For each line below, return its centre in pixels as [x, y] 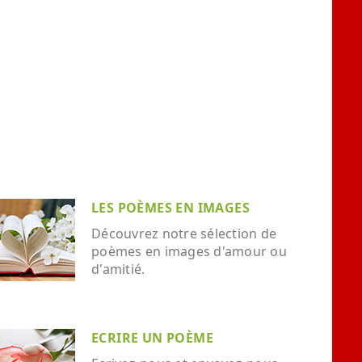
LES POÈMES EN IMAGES [170, 208]
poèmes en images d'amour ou [189, 251]
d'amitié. [118, 269]
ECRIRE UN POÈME [152, 338]
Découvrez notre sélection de [184, 234]
